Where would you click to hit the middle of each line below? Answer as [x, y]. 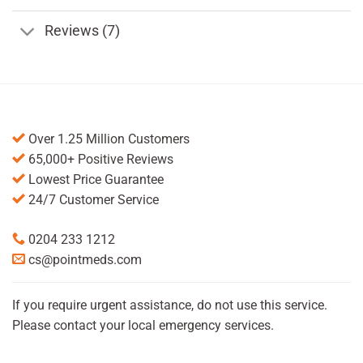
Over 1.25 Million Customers [107, 139]
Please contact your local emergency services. [143, 325]
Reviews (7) [83, 31]
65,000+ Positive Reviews [99, 159]
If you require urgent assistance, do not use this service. [170, 305]
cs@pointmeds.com [85, 259]
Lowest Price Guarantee [94, 179]
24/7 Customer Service [92, 199]
